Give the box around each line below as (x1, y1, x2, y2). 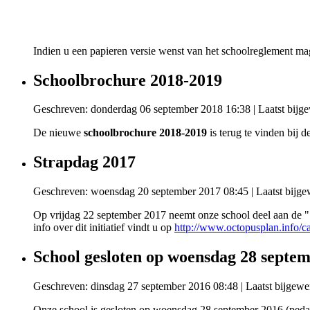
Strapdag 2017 (33, 153, 136, 172)
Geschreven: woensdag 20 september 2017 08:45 (33, 185, 248, 198)
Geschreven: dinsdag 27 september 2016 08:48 (33, 280, 238, 293)
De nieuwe (33, 127, 84, 139)
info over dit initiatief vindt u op (33, 221, 174, 234)
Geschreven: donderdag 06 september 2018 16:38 (33, 103, 250, 116)
